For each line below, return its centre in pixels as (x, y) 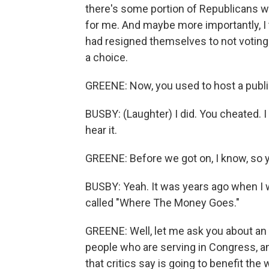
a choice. (107, 57)
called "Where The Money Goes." (162, 203)
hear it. (101, 130)
